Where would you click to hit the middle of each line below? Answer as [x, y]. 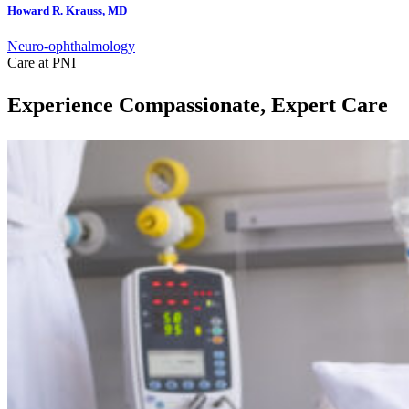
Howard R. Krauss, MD [67, 11]
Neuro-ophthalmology [71, 47]
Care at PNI [42, 63]
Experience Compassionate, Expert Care [198, 105]
